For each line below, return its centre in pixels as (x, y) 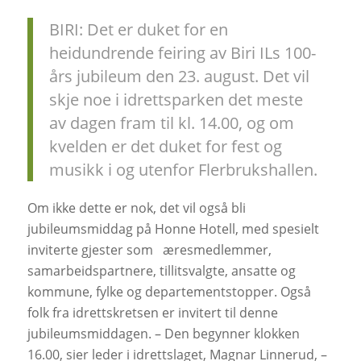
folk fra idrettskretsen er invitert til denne (152, 312)
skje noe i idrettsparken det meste (176, 99)
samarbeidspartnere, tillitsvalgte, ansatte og (161, 270)
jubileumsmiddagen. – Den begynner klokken (163, 333)
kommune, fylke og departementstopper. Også (169, 291)
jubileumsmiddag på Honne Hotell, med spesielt (173, 228)
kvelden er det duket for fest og (165, 146)
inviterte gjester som (91, 249)
